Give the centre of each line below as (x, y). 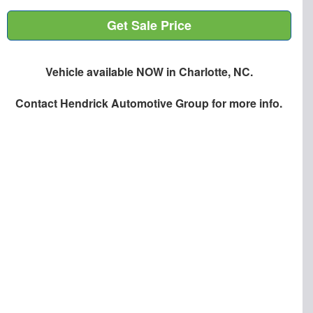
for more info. (246, 103)
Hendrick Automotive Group (135, 103)
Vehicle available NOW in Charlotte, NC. (149, 72)
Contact (38, 103)
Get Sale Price (149, 26)
